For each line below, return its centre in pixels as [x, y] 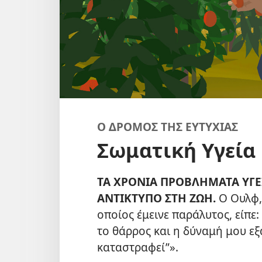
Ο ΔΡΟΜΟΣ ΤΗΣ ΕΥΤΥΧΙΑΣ [168, 126]
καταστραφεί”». [138, 247]
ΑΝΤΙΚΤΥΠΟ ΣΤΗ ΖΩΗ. [156, 198]
